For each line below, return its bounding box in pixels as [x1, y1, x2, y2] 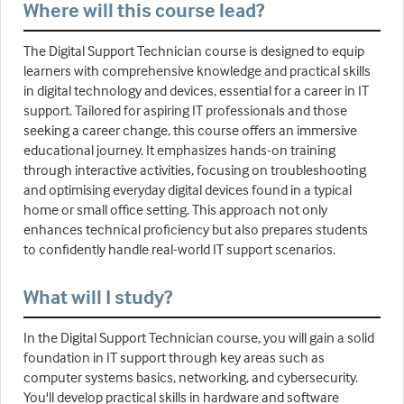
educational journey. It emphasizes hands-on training [23, 141, 335, 160]
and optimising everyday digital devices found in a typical [23, 180, 352, 199]
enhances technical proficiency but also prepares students [23, 220, 368, 239]
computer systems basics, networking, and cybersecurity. [23, 368, 358, 387]
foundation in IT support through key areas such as [23, 348, 325, 367]
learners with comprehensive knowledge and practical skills [23, 61, 371, 80]
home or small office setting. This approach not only [23, 200, 327, 219]
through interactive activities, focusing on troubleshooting [23, 161, 366, 179]
